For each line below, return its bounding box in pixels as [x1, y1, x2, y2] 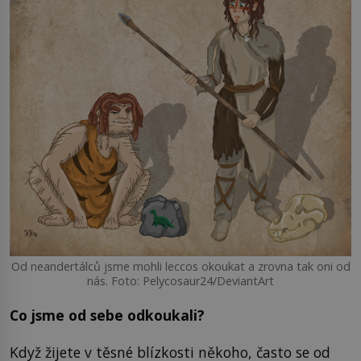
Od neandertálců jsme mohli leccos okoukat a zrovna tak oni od [10, 258, 351, 274]
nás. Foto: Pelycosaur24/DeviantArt [87, 272, 274, 288]
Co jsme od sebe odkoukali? [10, 305, 205, 326]
